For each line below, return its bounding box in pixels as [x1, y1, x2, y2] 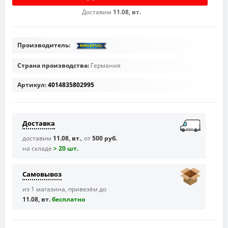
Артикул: [17, 80, 46, 90]
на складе [22, 144, 53, 153]
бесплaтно [52, 195, 85, 204]
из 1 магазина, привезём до [22, 185, 106, 194]
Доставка [22, 119, 55, 128]
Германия [91, 61, 121, 70]
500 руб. [92, 134, 117, 143]
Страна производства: [17, 61, 91, 70]
